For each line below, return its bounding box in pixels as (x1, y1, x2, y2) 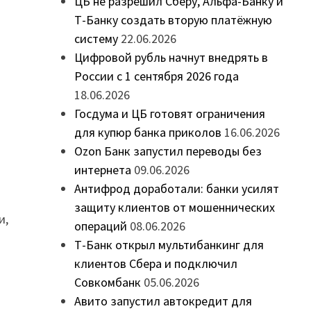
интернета (74, 162, 131, 178)
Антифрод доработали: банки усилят (74, 180, 279, 197)
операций (74, 218, 127, 235)
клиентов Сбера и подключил (74, 255, 237, 272)
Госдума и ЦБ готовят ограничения (74, 106, 265, 122)
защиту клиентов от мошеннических (74, 199, 275, 216)
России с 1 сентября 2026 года (74, 68, 239, 85)
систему (74, 31, 118, 47)
